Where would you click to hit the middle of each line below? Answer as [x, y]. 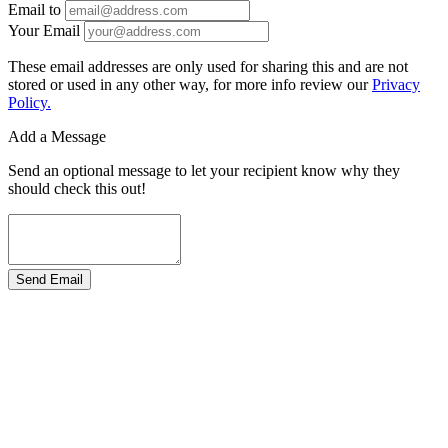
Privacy [396, 85]
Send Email [49, 280]
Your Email [44, 31]
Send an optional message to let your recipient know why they [204, 171]
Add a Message [57, 137]
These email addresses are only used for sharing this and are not [208, 67]
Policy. [29, 103]
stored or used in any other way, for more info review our [190, 85]
